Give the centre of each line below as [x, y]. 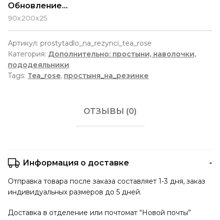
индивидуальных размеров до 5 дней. [75, 192]
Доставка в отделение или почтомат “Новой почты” [99, 212]
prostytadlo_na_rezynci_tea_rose [96, 43]
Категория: [28, 54]
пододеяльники [39, 65]
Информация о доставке [76, 163]
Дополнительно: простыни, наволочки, [122, 54]
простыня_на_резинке [106, 75]
